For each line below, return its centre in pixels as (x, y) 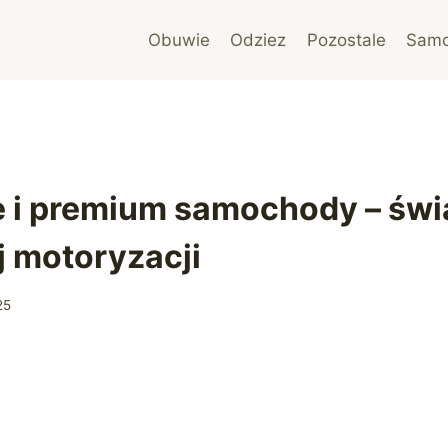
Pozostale (346, 39)
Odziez (258, 39)
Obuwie (178, 39)
